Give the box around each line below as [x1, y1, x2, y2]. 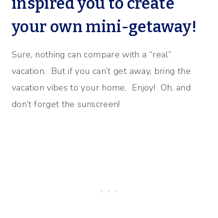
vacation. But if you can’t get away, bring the [12, 65, 191, 77]
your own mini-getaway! [12, 18, 197, 36]
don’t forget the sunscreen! [12, 98, 120, 110]
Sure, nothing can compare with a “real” [12, 49, 172, 61]
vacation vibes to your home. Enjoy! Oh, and [12, 82, 191, 94]
